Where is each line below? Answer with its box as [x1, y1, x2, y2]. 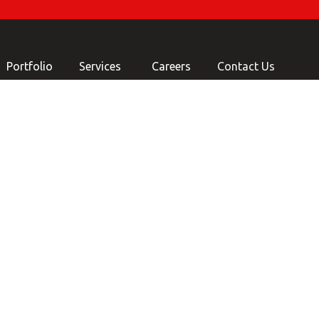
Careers [152, 60, 191, 73]
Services [79, 60, 121, 73]
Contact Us [217, 60, 275, 73]
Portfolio [6, 60, 53, 73]
